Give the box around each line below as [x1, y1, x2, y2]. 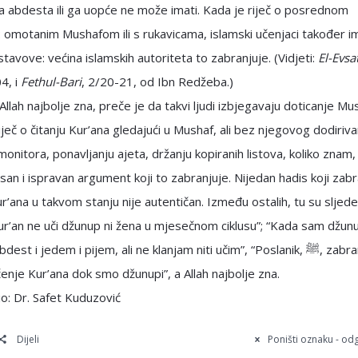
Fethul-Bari [21, 74, 82, 89]
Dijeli [17, 332, 39, 346]
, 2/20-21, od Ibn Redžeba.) [82, 74, 233, 89]
